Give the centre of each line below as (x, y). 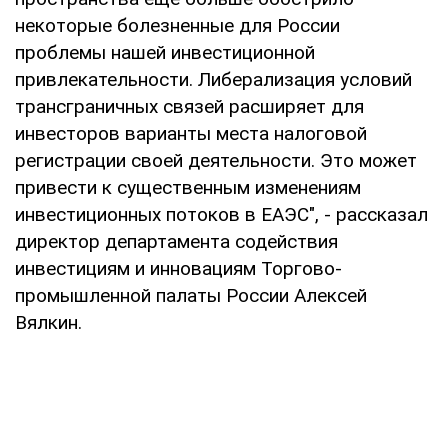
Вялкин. (48, 322)
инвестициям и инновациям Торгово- (178, 268)
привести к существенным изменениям (188, 187)
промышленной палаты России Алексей (191, 295)
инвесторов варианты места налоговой (191, 133)
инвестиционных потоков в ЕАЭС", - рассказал (221, 214)
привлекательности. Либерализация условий (213, 79)
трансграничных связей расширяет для (189, 106)
